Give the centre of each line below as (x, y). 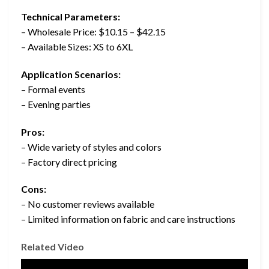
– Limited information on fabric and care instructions (128, 219)
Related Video (53, 247)
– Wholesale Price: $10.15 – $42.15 (93, 32)
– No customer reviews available (88, 204)
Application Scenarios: (71, 74)
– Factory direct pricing (69, 162)
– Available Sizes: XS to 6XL (77, 47)
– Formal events (53, 89)
